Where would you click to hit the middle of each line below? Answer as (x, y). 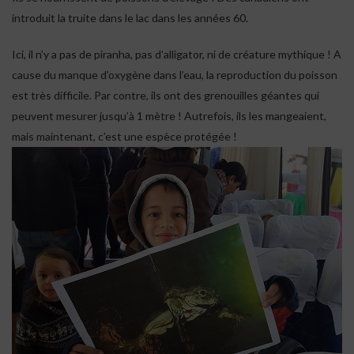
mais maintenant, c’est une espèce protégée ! (124, 136)
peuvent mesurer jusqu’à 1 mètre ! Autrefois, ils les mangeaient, (169, 115)
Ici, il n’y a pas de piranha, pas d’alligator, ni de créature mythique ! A (177, 54)
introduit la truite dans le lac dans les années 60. (130, 17)
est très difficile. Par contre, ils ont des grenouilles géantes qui (166, 95)
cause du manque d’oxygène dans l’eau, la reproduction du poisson (175, 74)
